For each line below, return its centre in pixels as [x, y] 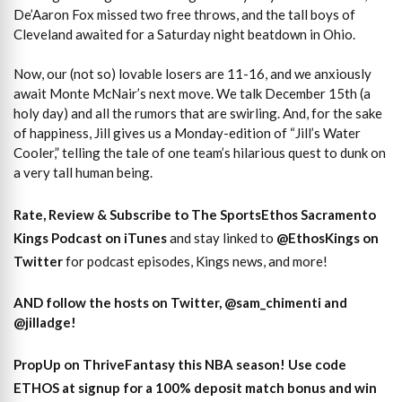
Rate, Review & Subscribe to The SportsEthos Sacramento [195, 214]
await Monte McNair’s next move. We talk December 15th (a [192, 94]
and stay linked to [222, 237]
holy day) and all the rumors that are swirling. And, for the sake [198, 114]
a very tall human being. [83, 173]
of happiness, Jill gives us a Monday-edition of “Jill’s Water [187, 133]
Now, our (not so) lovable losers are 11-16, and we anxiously [192, 74]
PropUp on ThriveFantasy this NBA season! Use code [180, 364]
